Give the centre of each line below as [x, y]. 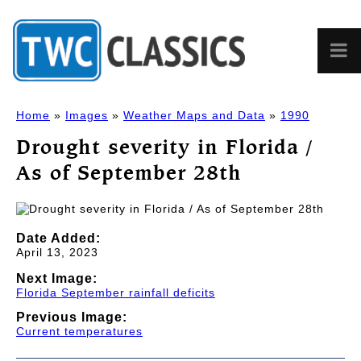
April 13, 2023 [57, 252]
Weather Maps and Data [194, 116]
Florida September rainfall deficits [116, 292]
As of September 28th [129, 172]
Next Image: [57, 278]
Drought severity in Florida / [164, 146]
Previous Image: [72, 317]
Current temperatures [79, 332]
